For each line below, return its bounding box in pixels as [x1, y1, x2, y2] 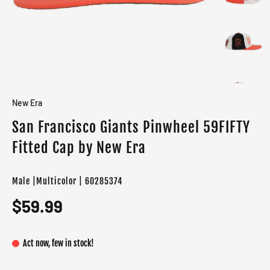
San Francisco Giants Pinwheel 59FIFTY [12, 118, 250, 137]
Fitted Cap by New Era [12, 139, 146, 157]
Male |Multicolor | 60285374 [12, 176, 122, 187]
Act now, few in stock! [23, 238, 94, 249]
